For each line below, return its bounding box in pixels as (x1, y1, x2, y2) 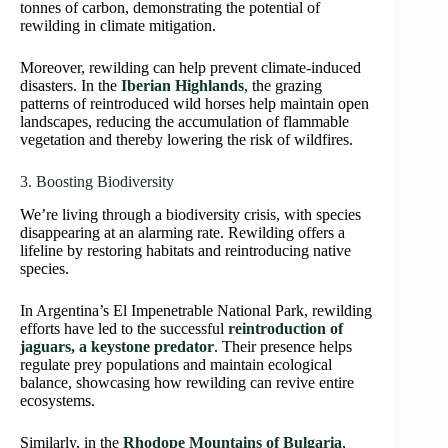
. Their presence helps (214, 338, 352, 356)
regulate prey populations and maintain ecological (20, 356, 332, 374)
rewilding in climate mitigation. (20, 17, 216, 35)
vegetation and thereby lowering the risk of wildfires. (20, 131, 353, 149)
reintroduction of (228, 320, 343, 338)
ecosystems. (20, 392, 95, 410)
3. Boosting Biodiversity (20, 173, 174, 191)
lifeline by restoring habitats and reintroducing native (20, 242, 351, 260)
